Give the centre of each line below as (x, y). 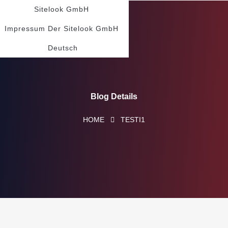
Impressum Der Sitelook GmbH (62, 28)
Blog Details (114, 96)
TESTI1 (133, 120)
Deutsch (63, 48)
